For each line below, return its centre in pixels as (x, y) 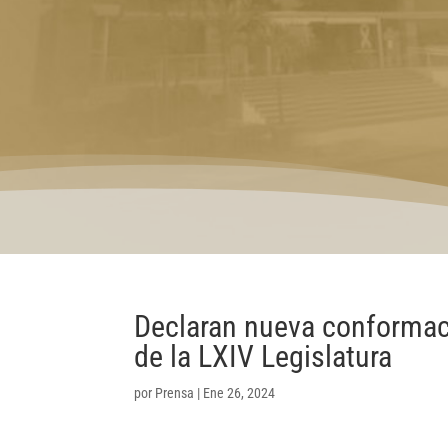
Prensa (175, 393)
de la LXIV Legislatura (263, 357)
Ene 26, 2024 (239, 393)
